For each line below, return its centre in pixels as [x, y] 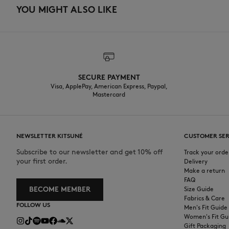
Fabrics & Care [204, 198]
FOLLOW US [33, 205]
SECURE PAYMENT [109, 78]
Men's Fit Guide [206, 208]
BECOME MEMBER [60, 190]
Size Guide [199, 189]
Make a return [204, 171]
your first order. [42, 162]
